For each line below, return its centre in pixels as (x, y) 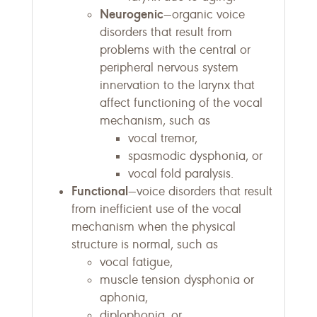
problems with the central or (175, 50)
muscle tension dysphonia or (177, 279)
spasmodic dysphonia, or (195, 156)
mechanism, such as (155, 120)
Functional (100, 191)
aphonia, (124, 297)
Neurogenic (132, 14)
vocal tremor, (163, 138)
